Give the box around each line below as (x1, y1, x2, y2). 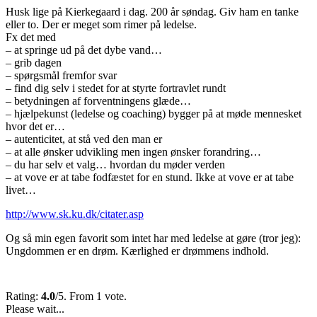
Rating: (6, 289, 41, 302)
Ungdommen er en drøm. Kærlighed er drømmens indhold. (6, 244, 269, 257)
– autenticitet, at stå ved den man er (6, 132, 162, 145)
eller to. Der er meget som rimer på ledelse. (6, 18, 197, 30)
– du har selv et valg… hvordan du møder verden (6, 158, 225, 171)
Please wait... (6, 302, 64, 315)
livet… (6, 183, 36, 196)
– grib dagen (6, 56, 62, 69)
